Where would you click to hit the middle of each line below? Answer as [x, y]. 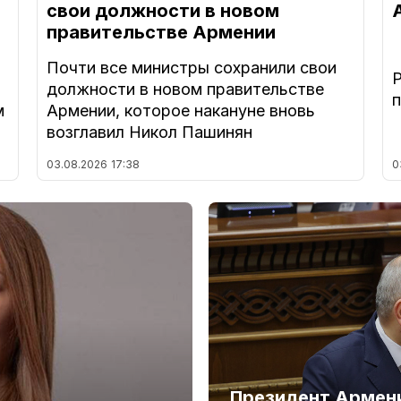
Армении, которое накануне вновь [180, 111]
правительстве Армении [161, 33]
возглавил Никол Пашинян [149, 132]
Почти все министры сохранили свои [191, 68]
